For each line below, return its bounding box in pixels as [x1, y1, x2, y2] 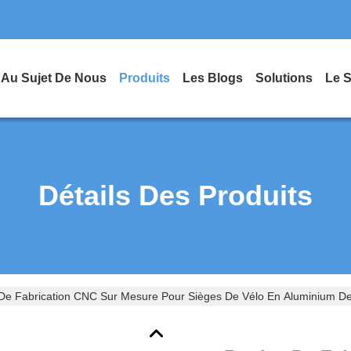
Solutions [255, 71, 313, 85]
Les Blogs [183, 71, 243, 85]
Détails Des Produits [38, 179, 313, 212]
